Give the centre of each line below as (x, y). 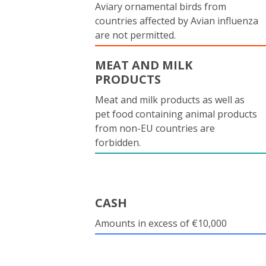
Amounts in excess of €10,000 (161, 223)
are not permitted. (135, 35)
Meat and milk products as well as (170, 100)
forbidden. (118, 142)
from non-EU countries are (155, 128)
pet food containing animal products (176, 114)
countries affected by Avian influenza (177, 21)
